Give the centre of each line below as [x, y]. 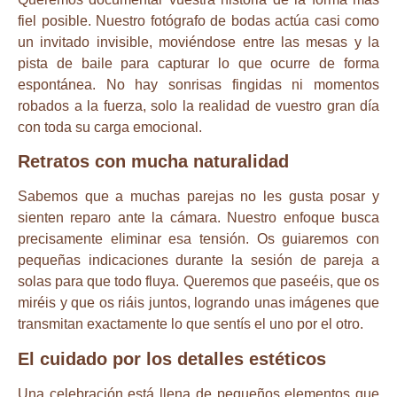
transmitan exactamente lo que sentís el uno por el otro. [191, 324]
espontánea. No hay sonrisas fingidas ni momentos [198, 85]
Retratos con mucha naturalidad [153, 162]
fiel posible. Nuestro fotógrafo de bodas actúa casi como [198, 21]
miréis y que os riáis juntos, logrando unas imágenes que [198, 303]
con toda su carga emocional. [110, 128]
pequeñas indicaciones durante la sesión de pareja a [198, 261]
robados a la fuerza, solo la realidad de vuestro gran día [198, 106]
